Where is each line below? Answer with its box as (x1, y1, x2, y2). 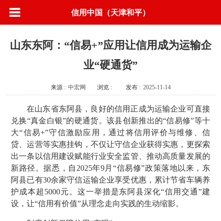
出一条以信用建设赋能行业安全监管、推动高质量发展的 (11, 152, 210, 160)
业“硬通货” (83, 59, 138, 71)
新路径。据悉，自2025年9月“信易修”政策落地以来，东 (11, 164, 210, 172)
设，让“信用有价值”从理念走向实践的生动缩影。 (11, 199, 184, 208)
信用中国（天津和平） (71, 6, 150, 18)
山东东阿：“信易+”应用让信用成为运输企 (9, 39, 212, 51)
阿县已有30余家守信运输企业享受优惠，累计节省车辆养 (11, 176, 210, 184)
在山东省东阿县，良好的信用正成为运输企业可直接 (27, 105, 210, 113)
